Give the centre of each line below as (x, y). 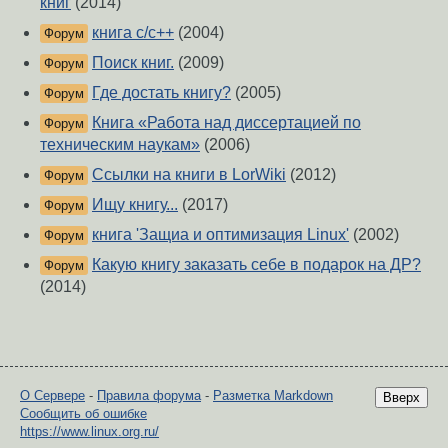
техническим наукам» (120, 145)
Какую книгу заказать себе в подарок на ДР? (256, 265)
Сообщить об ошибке (83, 414)
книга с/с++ (133, 33)
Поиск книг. (133, 63)
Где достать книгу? (161, 93)
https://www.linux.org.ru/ (89, 432)
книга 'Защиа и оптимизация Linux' (220, 235)
